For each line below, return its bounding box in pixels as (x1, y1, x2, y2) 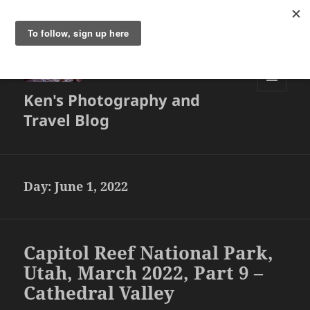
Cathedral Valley (24, 280, 175, 306)
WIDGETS (257, 114, 297, 127)
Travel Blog (24, 109, 110, 131)
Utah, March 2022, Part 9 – (24, 260, 264, 286)
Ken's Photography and (24, 89, 201, 111)
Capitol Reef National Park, (24, 240, 274, 266)
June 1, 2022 (55, 178, 129, 195)
